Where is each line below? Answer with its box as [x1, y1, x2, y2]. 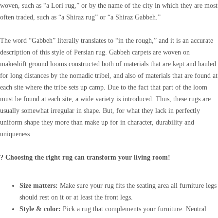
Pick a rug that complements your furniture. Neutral [61, 205, 206, 212]
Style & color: [19, 205, 61, 212]
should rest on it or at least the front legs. [19, 194, 133, 200]
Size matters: [19, 182, 58, 189]
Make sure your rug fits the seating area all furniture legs [58, 182, 217, 189]
